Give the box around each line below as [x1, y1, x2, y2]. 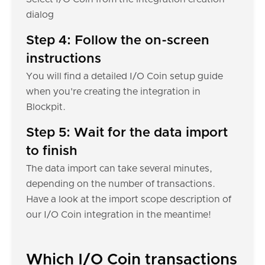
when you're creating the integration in [26, 87, 201, 96]
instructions [26, 53, 101, 66]
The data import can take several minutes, [26, 164, 212, 173]
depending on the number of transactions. [26, 179, 215, 189]
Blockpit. [26, 102, 66, 112]
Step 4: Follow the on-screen [26, 34, 209, 47]
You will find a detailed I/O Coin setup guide [26, 72, 223, 81]
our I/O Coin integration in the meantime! [26, 210, 211, 219]
